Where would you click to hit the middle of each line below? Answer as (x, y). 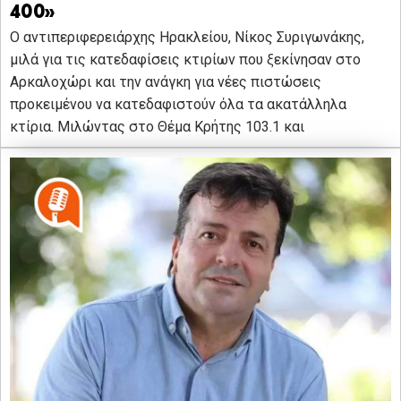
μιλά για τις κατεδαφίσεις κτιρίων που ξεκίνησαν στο (185, 60)
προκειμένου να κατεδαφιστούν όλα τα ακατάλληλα (178, 105)
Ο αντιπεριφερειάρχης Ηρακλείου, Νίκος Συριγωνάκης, (187, 38)
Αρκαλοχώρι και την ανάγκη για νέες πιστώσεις (166, 82)
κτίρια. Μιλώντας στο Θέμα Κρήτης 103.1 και (157, 127)
